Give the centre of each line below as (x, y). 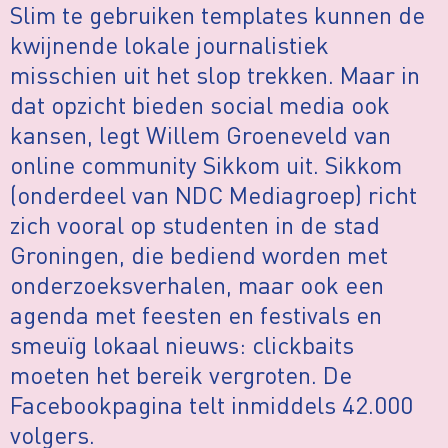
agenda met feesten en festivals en (196, 315)
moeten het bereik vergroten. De (181, 375)
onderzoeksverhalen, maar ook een (197, 285)
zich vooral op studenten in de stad (195, 225)
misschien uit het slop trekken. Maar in (215, 75)
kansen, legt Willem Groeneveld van (200, 135)
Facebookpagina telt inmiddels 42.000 (211, 405)
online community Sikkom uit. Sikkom (206, 165)
